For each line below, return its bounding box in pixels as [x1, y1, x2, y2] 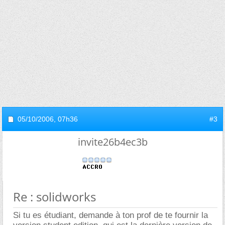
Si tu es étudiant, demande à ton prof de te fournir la [13, 210, 208, 220]
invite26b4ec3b [77, 135, 148, 149]
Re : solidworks [13, 188, 96, 205]
